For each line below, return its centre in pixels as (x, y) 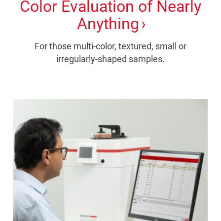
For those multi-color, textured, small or (110, 46)
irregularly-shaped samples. (110, 59)
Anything (108, 24)
